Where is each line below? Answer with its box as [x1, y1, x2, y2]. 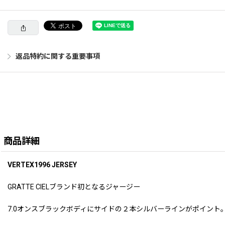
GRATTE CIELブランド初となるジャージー [8, 183, 140, 191]
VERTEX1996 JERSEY [8, 161, 77, 169]
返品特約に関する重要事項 [16, 52, 100, 61]
